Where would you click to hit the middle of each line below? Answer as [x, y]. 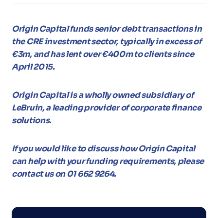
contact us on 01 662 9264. [64, 174]
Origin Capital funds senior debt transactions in [107, 29]
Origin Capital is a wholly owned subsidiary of [103, 95]
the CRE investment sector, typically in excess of [107, 42]
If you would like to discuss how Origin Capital [103, 149]
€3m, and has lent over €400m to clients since [103, 54]
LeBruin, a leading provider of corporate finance [107, 108]
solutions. [32, 120]
